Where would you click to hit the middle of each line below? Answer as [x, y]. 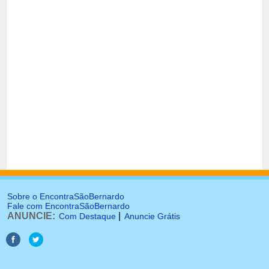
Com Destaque [87, 216]
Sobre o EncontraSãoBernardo [66, 196]
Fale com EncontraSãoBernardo [68, 206]
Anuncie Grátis [152, 216]
